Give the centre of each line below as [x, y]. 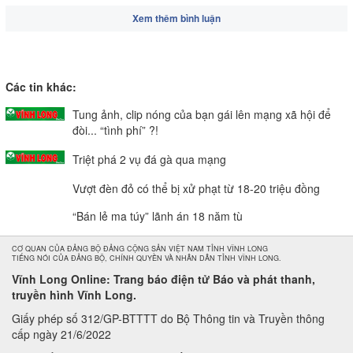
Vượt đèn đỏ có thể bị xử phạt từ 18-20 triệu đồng [196, 188]
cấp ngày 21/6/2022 [61, 334]
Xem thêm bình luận [176, 18]
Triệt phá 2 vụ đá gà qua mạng [149, 159]
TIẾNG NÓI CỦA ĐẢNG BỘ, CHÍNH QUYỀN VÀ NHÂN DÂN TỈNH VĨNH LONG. [147, 258]
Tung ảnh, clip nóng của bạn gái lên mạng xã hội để [202, 114]
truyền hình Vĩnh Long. [74, 295]
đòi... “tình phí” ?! [115, 130]
